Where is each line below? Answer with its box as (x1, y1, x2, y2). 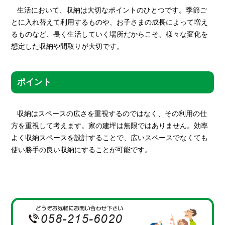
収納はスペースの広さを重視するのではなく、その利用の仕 (17, 109, 207, 118)
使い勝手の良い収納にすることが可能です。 (11, 146, 152, 154)
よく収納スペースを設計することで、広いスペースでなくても (11, 134, 208, 142)
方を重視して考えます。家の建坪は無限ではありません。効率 (11, 122, 208, 130)
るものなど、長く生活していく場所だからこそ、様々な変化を (11, 30, 208, 39)
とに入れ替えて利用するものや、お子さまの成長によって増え (11, 18, 208, 27)
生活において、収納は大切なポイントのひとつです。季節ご (17, 6, 207, 15)
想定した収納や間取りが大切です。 (11, 42, 124, 51)
